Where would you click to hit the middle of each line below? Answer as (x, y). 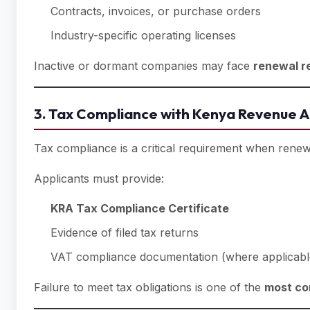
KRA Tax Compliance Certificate (140, 208)
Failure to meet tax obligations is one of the (149, 287)
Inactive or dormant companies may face (144, 66)
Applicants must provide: (99, 179)
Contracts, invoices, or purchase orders (156, 11)
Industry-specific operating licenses (143, 35)
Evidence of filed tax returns (125, 232)
